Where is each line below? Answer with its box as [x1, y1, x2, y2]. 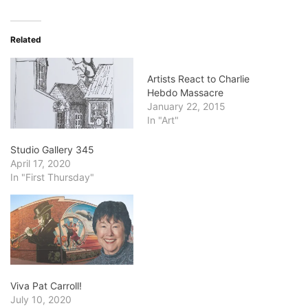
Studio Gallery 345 [10, 143, 94, 155]
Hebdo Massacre [147, 87, 223, 99]
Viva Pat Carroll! [10, 279, 82, 291]
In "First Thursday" [10, 170, 94, 183]
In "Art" [147, 114, 179, 126]
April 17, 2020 [10, 157, 71, 169]
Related [10, 34, 41, 45]
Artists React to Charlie [147, 73, 250, 85]
